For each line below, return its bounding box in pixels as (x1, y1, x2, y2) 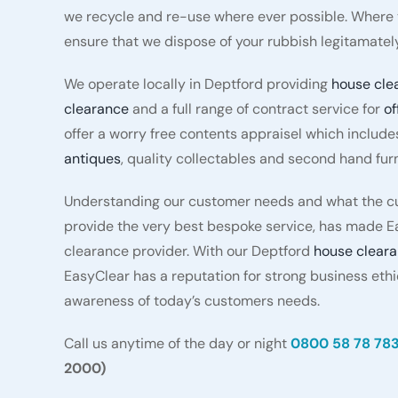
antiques (63, 149, 121, 169)
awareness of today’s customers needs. (63, 291, 320, 311)
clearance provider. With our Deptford (63, 242, 314, 261)
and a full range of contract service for (128, 99, 384, 119)
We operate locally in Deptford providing (63, 75, 331, 94)
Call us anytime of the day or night (63, 334, 291, 354)
